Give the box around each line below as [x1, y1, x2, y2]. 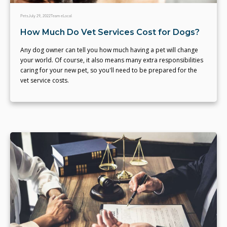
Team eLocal [51, 13, 72, 19]
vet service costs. [20, 76, 70, 85]
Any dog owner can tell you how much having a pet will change [20, 46, 198, 55]
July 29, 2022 [28, 13, 51, 19]
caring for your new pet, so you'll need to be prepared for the [20, 66, 197, 75]
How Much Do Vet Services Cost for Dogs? [20, 27, 200, 37]
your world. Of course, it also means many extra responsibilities [20, 56, 203, 65]
